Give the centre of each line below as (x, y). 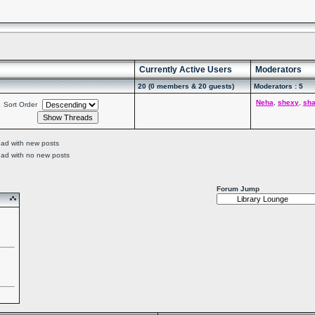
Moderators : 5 (278, 86)
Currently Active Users (186, 70)
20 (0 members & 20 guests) (186, 86)
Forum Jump (238, 189)
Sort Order (20, 104)
